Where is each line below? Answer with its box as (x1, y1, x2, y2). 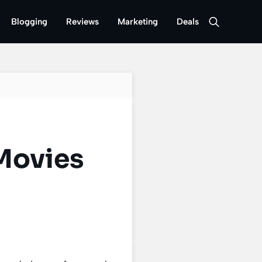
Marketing (118, 16, 158, 27)
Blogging (11, 16, 47, 27)
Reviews (66, 16, 99, 27)
